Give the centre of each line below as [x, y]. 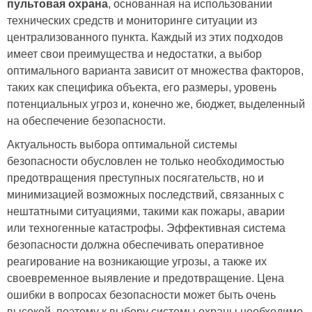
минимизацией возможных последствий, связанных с [146, 195]
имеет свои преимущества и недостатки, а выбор [134, 54]
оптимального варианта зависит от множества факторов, [155, 71]
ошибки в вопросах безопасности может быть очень [141, 295]
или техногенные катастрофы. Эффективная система [146, 228]
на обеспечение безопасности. [86, 121]
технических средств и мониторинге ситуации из [132, 21]
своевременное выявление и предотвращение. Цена [146, 278]
